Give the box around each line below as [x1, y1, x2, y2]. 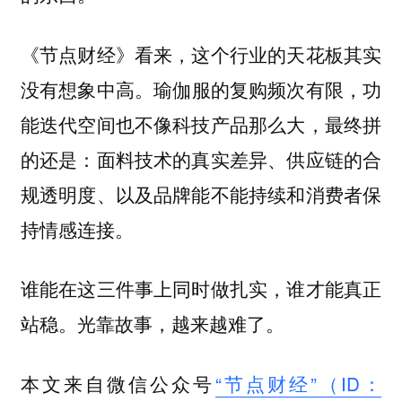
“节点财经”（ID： [214, 369, 382, 397]
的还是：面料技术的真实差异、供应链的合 [20, 144, 382, 172]
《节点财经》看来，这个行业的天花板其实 [20, 40, 382, 67]
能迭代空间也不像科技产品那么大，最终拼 [20, 109, 382, 137]
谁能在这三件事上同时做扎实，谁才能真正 [20, 275, 382, 302]
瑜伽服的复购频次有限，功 [153, 74, 382, 102]
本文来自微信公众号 [20, 369, 215, 397]
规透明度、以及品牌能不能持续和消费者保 [20, 179, 382, 207]
